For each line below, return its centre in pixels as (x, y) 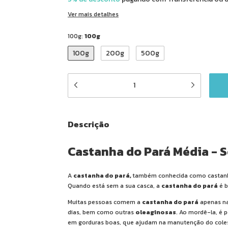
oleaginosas (156, 212)
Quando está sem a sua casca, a (115, 186)
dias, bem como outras (102, 212)
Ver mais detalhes (93, 14)
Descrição (89, 124)
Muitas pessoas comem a (105, 202)
